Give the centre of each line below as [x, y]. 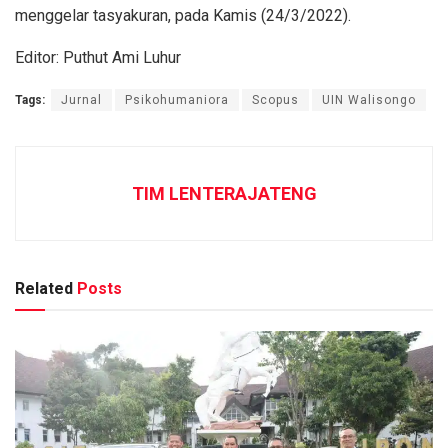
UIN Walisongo [369, 99]
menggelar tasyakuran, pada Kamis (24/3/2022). [183, 15]
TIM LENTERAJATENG [224, 193]
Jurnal [81, 99]
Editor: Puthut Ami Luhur [98, 57]
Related [44, 288]
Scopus [275, 99]
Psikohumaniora [177, 99]
